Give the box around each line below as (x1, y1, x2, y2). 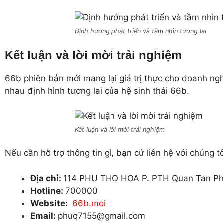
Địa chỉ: (30, 173, 63, 183)
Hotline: (30, 185, 65, 196)
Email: (30, 210, 58, 221)
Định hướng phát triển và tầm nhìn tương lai (75, 27, 207, 35)
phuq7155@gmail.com (58, 210, 145, 221)
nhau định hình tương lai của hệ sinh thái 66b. (5, 86, 189, 96)
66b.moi (72, 198, 106, 208)
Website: (30, 198, 70, 208)
